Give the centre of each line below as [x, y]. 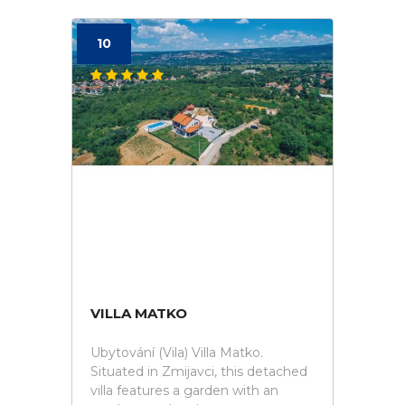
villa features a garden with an [184, 391]
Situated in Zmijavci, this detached [199, 372]
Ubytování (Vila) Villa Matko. [177, 353]
